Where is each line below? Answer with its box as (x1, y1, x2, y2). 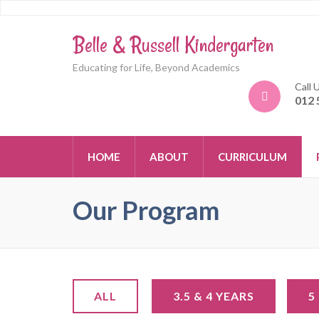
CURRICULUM (218, 150, 287, 163)
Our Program (73, 194, 219, 226)
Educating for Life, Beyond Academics (73, 61, 240, 73)
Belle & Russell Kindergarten (73, 31, 273, 58)
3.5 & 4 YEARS (173, 289, 254, 303)
